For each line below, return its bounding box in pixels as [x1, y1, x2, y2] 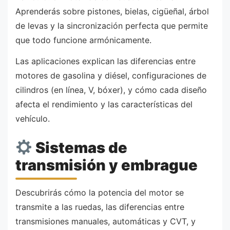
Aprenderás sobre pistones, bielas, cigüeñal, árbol [15, 6, 209, 16]
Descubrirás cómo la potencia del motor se [15, 187, 184, 198]
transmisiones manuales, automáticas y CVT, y [15, 216, 196, 227]
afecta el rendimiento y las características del [15, 99, 193, 110]
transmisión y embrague [15, 156, 198, 174]
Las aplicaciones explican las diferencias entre [15, 56, 196, 67]
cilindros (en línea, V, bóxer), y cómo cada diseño [15, 85, 207, 95]
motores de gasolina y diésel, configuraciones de [15, 70, 206, 81]
